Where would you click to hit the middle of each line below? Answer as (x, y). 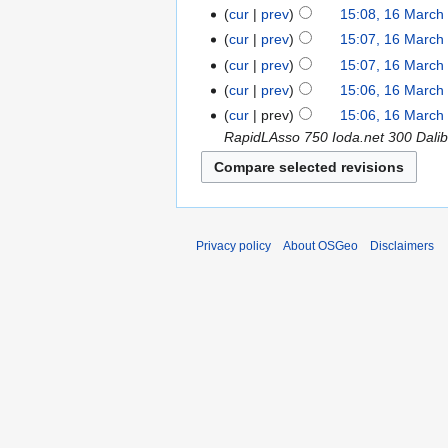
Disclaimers (402, 245)
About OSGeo (320, 245)
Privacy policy (233, 245)
